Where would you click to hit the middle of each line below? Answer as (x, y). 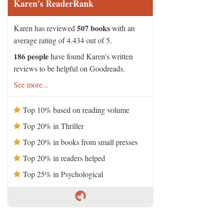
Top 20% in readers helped (64, 158)
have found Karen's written (91, 56)
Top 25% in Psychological (63, 174)
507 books (93, 28)
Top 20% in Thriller (53, 126)
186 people (31, 56)
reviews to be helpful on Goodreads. (69, 69)
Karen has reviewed (45, 28)
